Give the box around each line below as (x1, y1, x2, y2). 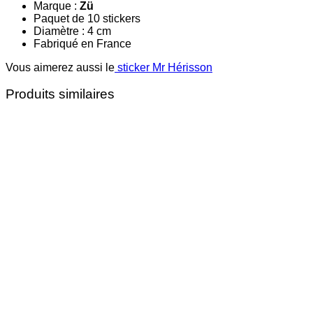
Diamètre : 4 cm (34, 24, 111, 37)
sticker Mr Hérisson (115, 61, 212, 73)
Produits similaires (6, 87, 115, 102)
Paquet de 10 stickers (34, 12, 140, 24)
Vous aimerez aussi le (6, 61, 115, 73)
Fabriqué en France (34, 37, 131, 50)
